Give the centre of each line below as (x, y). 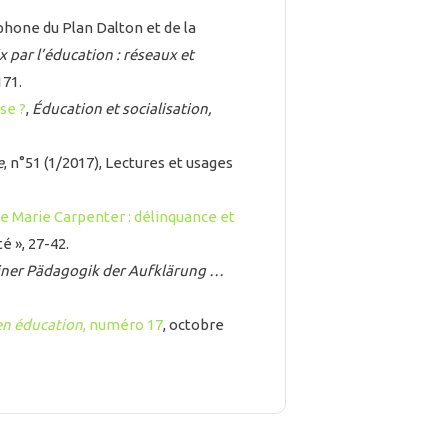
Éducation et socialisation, (122, 109)
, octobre (193, 325)
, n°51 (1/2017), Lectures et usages (118, 163)
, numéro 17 (123, 325)
